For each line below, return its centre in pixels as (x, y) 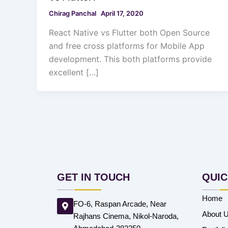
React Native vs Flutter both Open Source (129, 32)
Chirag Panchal (73, 13)
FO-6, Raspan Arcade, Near (120, 204)
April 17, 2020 (122, 13)
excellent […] (74, 72)
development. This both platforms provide (130, 59)
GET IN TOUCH (93, 177)
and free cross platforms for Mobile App (127, 46)
